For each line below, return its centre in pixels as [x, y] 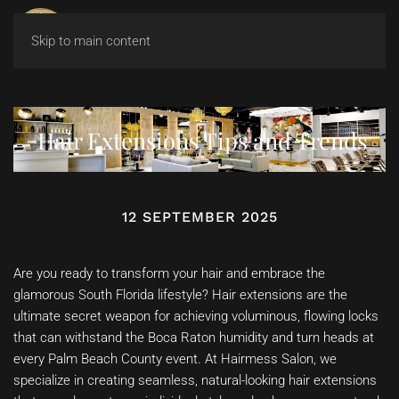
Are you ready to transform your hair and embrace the [169, 274]
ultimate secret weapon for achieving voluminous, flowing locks [196, 317]
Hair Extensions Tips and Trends [202, 139]
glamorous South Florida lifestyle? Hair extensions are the [180, 295]
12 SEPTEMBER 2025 [199, 217]
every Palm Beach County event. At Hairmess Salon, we [175, 359]
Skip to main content [91, 41]
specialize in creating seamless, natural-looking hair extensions [195, 381]
